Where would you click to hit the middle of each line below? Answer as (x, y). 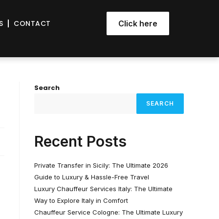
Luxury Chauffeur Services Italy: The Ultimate (103, 189)
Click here (138, 23)
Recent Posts (80, 141)
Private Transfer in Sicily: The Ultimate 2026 (101, 165)
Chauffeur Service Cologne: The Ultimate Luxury (109, 212)
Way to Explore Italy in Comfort (81, 200)
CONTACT (32, 23)
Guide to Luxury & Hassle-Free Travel (92, 177)
